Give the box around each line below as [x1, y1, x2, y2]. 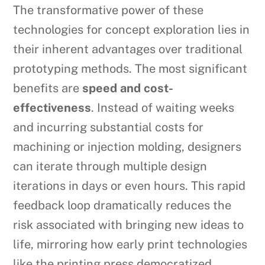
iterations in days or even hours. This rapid [13, 179, 246, 193]
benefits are [13, 81, 83, 96]
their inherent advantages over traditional [13, 42, 243, 57]
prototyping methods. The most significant [13, 62, 248, 76]
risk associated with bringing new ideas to [13, 218, 244, 232]
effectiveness [13, 101, 92, 115]
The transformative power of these [13, 3, 204, 18]
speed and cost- [82, 81, 174, 96]
